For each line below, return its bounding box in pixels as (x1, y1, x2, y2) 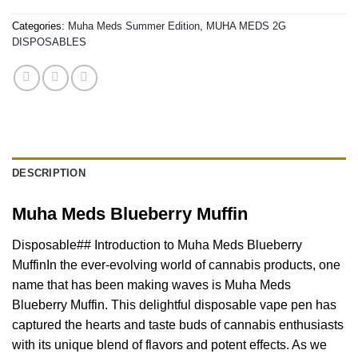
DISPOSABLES (12, 36, 86, 49)
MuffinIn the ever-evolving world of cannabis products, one (12, 257, 340, 272)
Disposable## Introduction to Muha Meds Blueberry (12, 237, 302, 252)
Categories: (12, 20, 68, 33)
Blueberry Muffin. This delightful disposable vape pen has (12, 297, 336, 312)
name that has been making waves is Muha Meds (12, 277, 291, 292)
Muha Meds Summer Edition (68, 20, 200, 33)
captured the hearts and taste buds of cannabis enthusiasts (12, 317, 344, 332)
